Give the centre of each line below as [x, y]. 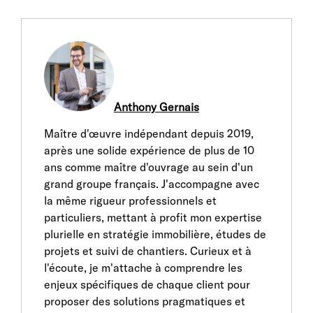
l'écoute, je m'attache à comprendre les [143, 268]
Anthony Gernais [156, 107]
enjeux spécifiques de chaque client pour [147, 284]
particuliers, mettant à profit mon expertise [153, 217]
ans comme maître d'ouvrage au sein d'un [148, 167]
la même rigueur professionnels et [130, 201]
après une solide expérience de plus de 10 [149, 150]
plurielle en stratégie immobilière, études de [155, 234]
